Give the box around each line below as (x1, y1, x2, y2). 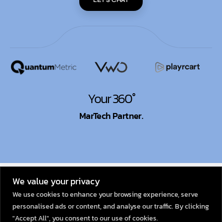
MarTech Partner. (79, 109, 143, 123)
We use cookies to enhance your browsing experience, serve (12, 189, 198, 200)
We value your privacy (12, 174, 100, 188)
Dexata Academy (89, 167, 151, 180)
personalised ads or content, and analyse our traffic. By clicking (12, 201, 209, 212)
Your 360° (87, 89, 135, 109)
